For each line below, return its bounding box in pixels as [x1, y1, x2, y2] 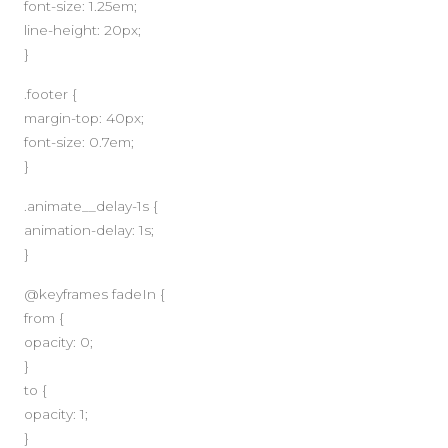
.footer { [24, 85, 77, 102]
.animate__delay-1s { [24, 197, 158, 214]
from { [24, 309, 64, 326]
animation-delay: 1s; [24, 221, 154, 238]
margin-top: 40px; [24, 109, 144, 126]
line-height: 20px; [24, 21, 141, 38]
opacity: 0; [24, 333, 93, 350]
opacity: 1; [24, 405, 88, 422]
